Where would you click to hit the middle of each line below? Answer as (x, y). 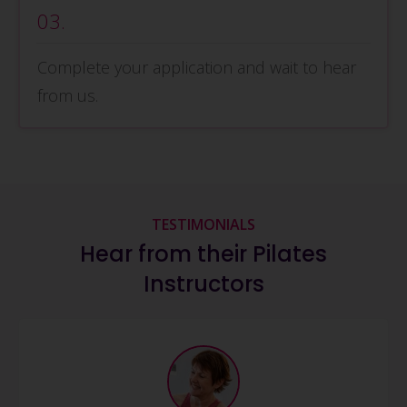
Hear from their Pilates (203, 254)
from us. (72, 96)
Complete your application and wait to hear (197, 68)
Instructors (203, 284)
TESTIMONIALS (203, 225)
